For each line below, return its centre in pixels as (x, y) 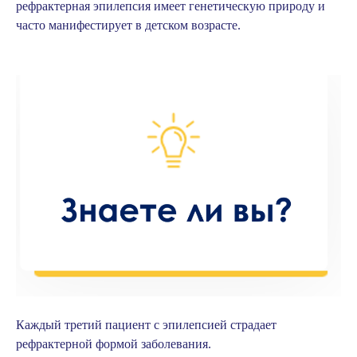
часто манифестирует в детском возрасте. (128, 25)
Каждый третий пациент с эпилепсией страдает (146, 325)
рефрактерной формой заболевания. (114, 344)
